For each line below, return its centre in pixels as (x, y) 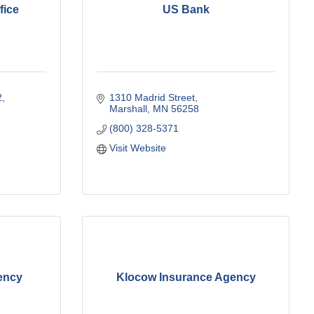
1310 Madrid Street (152, 97)
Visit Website (137, 148)
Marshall (128, 108)
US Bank (186, 10)
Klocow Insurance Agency (186, 278)
